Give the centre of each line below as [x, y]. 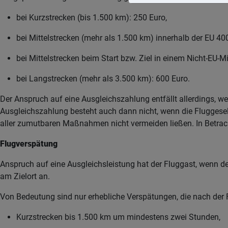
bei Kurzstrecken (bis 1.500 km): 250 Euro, [92, 18]
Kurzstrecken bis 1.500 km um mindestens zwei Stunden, [118, 217]
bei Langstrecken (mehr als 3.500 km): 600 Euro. [103, 79]
